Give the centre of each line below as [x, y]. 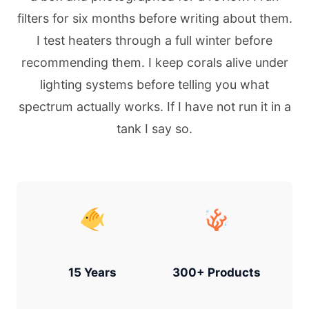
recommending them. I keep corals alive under [154, 62]
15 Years [92, 272]
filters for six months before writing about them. [154, 18]
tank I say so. [154, 129]
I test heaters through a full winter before [154, 40]
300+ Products [217, 272]
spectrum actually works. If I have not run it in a [154, 107]
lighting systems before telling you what [154, 84]
